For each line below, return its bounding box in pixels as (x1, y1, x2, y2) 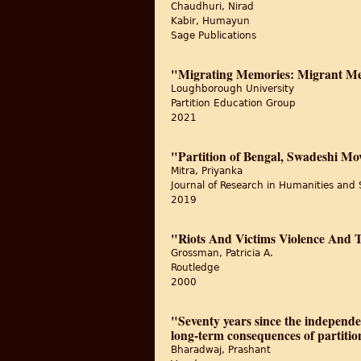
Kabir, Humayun (171, 15, 250, 27)
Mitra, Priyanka (171, 165, 243, 176)
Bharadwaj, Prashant (171, 344, 271, 355)
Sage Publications (171, 30, 256, 41)
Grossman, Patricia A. (171, 247, 273, 259)
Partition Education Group (171, 98, 296, 109)
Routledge (171, 262, 219, 273)
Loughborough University (171, 83, 294, 94)
